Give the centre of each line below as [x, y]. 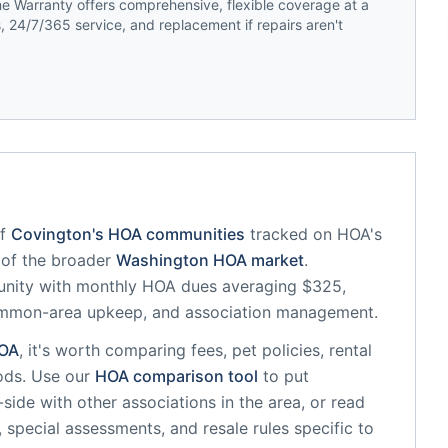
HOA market [256, 260]
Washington [162, 260]
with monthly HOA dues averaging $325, [190, 286]
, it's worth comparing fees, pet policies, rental [195, 350]
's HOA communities [168, 234]
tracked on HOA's [316, 234]
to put [286, 376]
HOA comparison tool [176, 376]
